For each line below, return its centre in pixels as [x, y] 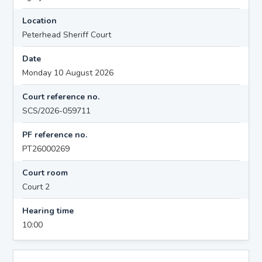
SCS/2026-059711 [57, 111]
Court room [45, 173]
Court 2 [36, 187]
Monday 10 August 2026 [68, 73]
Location [40, 20]
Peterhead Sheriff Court [67, 35]
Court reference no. [61, 96]
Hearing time [48, 211]
